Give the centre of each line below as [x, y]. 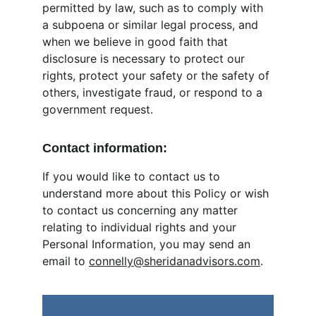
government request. [98, 109]
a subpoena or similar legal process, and [152, 25]
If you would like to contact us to [133, 176]
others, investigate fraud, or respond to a [154, 92]
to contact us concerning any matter [142, 210]
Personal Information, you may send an [148, 244]
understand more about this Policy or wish [157, 193]
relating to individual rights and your [141, 227]
